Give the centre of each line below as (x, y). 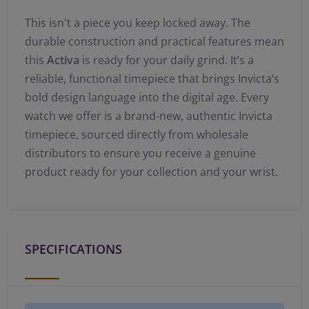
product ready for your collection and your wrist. (151, 172)
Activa (63, 60)
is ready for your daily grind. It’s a (167, 60)
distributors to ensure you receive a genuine (140, 153)
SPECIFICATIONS (73, 249)
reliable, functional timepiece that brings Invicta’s (152, 79)
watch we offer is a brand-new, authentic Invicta (149, 116)
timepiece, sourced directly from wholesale (137, 135)
